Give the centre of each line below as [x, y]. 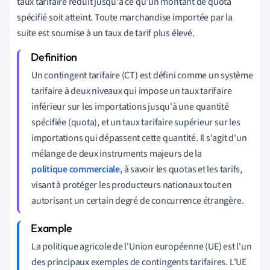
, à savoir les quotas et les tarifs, [181, 170]
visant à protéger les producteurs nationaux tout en [132, 185]
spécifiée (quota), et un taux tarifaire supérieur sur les [136, 123]
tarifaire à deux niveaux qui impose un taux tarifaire [132, 91]
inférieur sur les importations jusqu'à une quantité [130, 107]
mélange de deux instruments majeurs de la [117, 154]
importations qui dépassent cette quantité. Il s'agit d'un [139, 138]
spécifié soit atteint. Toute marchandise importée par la [125, 18]
